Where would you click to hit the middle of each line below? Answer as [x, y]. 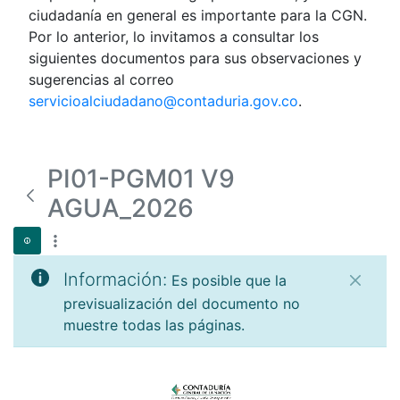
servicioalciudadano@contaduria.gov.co [163, 101]
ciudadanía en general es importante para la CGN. [198, 15]
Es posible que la [229, 280]
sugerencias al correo [101, 79]
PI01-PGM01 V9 [141, 179]
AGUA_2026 [120, 208]
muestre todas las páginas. [154, 325]
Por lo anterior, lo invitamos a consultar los [174, 37]
